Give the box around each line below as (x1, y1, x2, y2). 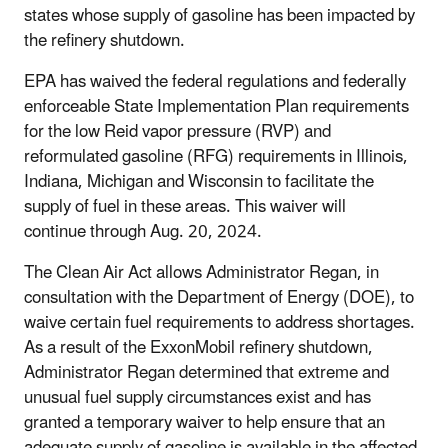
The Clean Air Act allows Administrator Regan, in (24, 254, 379, 291)
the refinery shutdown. (24, 22, 185, 59)
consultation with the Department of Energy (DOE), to (24, 279, 414, 316)
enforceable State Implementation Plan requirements (24, 88, 409, 125)
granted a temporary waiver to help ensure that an (24, 404, 385, 441)
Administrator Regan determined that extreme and (24, 354, 389, 391)
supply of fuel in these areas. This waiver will (24, 188, 346, 225)
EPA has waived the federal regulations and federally (24, 63, 406, 100)
